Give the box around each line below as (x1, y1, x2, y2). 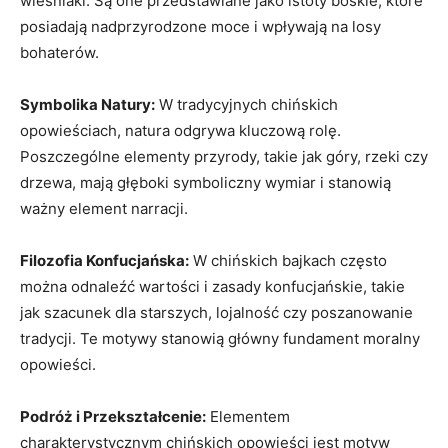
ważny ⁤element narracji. (20, 198, 188, 218)
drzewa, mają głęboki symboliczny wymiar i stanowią (20, 172, 391, 192)
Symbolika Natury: (20, 94, 155, 114)
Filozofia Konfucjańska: (20, 250, 189, 270)
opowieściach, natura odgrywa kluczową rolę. (20, 120, 341, 140)
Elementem (206, 406, 290, 426)
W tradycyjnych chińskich (155, 94, 338, 114)
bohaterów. (20, 42, 99, 62)
